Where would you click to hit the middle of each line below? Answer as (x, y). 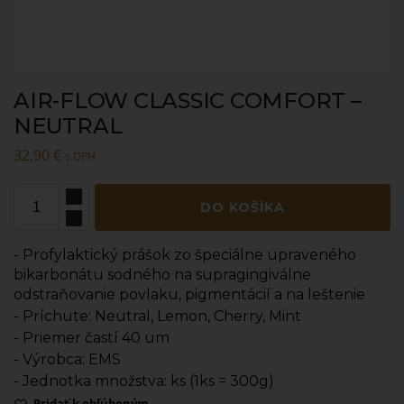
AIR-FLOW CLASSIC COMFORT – (188, 101)
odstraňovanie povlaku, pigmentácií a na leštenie (189, 294)
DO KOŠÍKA (243, 207)
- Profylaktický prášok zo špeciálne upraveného (185, 254)
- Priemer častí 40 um (92, 337)
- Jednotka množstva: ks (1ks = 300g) (144, 381)
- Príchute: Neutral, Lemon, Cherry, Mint (157, 316)
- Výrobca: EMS (67, 359)
